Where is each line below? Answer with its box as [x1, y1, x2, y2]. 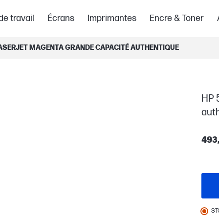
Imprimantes [87, 13, 136, 23]
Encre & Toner [149, 13, 204, 23]
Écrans [47, 13, 75, 23]
